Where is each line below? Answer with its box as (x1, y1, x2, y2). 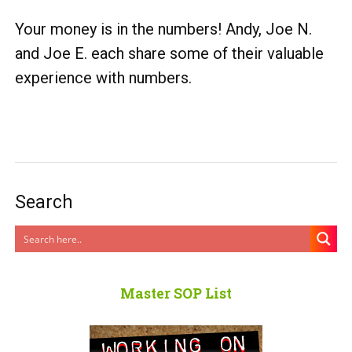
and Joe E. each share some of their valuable (15, 43, 324, 63)
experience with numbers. (15, 68, 192, 87)
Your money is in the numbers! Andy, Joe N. (15, 19, 312, 38)
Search (15, 191, 73, 213)
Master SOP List (120, 284, 232, 302)
